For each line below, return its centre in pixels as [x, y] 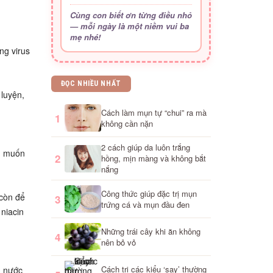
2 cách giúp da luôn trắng [145, 147]
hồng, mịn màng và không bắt [153, 158]
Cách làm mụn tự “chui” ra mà [154, 112]
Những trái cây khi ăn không [151, 231]
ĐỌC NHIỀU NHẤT [91, 84]
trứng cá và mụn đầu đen [145, 204]
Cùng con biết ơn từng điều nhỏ [131, 15]
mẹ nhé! [85, 37]
